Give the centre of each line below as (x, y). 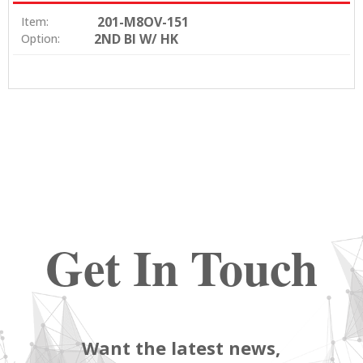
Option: (41, 39)
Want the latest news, (181, 348)
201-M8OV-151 (143, 22)
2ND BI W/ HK (136, 39)
